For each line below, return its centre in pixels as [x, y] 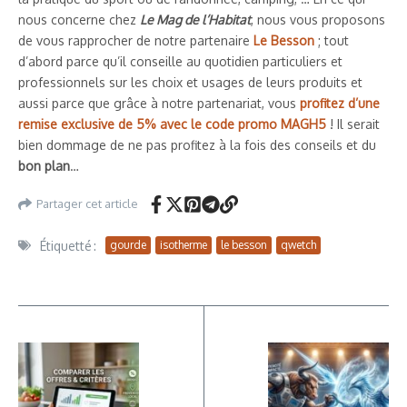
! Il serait [353, 124]
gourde [128, 245]
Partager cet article [87, 204]
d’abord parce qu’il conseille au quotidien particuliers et [180, 61]
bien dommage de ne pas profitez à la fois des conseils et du [197, 144]
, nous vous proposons [318, 19]
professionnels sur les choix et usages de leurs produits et [190, 82]
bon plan [44, 165]
